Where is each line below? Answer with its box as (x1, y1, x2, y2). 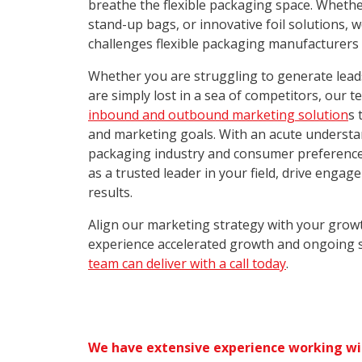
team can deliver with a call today (88, 255, 286, 272)
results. (88, 183, 133, 201)
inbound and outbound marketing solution (88, 106, 348, 124)
